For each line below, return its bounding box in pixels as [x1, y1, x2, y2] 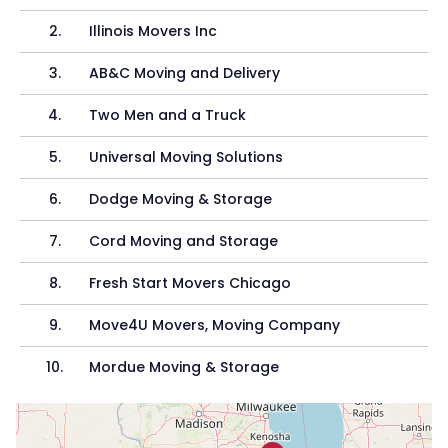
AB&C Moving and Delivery [89, 63, 281, 83]
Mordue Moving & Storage [89, 357, 280, 377]
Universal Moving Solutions [89, 147, 284, 167]
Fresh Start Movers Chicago [89, 273, 292, 293]
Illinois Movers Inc [89, 21, 218, 41]
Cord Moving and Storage [89, 231, 279, 251]
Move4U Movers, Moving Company [89, 315, 341, 335]
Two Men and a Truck [89, 105, 247, 125]
